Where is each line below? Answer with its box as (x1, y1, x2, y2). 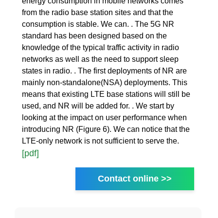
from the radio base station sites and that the (22, 8, 173, 17)
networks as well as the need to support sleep (22, 55, 179, 64)
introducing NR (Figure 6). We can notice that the (22, 125, 190, 134)
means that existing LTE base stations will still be (22, 90, 190, 99)
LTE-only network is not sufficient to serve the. (22, 137, 179, 145)
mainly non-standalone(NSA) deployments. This (22, 78, 187, 87)
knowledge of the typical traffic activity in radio (22, 43, 179, 52)
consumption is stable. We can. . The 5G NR (22, 20, 174, 29)
